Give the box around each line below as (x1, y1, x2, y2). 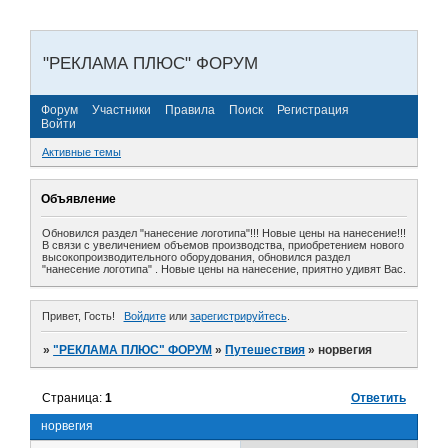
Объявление (41, 191, 116, 206)
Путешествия (225, 343, 306, 358)
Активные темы (42, 146, 121, 159)
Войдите (123, 310, 166, 323)
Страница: (42, 391, 106, 406)
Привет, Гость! (42, 310, 115, 323)
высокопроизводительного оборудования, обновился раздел (42, 251, 350, 264)
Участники (92, 102, 151, 117)
